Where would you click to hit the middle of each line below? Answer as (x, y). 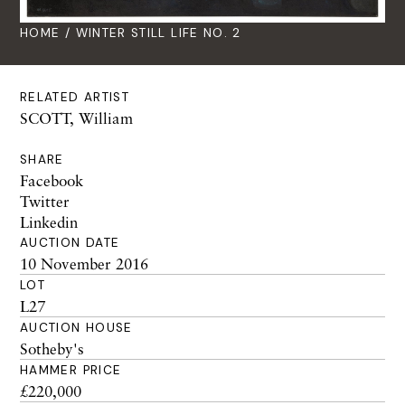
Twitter (45, 202)
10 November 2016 (84, 264)
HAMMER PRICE (71, 371)
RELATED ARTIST (75, 98)
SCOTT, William (76, 118)
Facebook (52, 181)
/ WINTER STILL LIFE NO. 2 (151, 33)
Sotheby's (52, 349)
